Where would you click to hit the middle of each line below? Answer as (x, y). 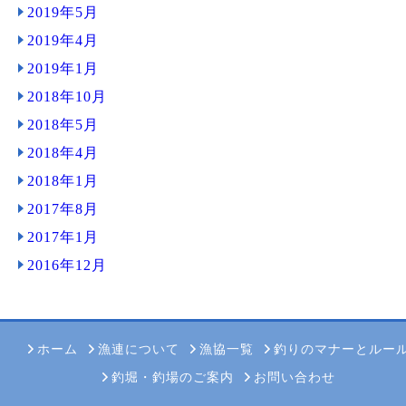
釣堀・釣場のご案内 (172, 377)
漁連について (138, 349)
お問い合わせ (294, 377)
